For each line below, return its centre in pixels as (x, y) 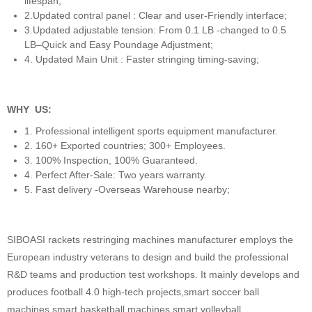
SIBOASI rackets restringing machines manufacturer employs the (150, 239)
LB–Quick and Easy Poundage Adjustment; (119, 44)
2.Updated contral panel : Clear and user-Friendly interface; (156, 15)
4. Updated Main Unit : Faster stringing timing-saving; (142, 59)
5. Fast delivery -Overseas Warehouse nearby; (127, 189)
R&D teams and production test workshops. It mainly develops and (153, 274)
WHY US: (29, 109)
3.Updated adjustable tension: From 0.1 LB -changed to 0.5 (155, 30)
